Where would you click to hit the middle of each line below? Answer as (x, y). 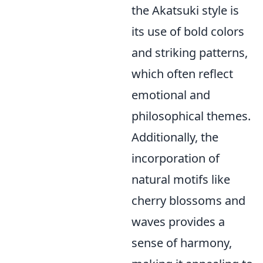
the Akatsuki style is (185, 10)
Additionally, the (175, 137)
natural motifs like (181, 179)
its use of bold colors (188, 31)
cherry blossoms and (188, 200)
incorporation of (176, 158)
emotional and (171, 95)
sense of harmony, (182, 243)
